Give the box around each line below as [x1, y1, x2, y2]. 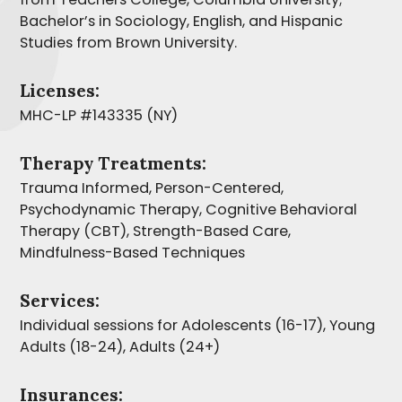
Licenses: [20, 79, 100, 101]
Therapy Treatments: [20, 152, 206, 174]
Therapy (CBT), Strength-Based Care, [20, 221, 291, 241]
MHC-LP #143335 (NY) [20, 105, 178, 126]
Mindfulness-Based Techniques [20, 242, 245, 263]
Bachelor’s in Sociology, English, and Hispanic [20, 11, 343, 31]
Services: [20, 289, 100, 311]
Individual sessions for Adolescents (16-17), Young [20, 315, 375, 336]
